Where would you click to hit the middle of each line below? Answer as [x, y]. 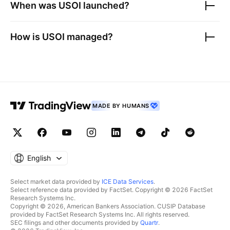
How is [26, 37]
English [39, 158]
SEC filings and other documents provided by [75, 223]
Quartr [149, 223]
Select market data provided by [56, 181]
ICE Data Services [128, 181]
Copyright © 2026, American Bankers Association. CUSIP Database [108, 206]
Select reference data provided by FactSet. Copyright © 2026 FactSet [111, 190]
